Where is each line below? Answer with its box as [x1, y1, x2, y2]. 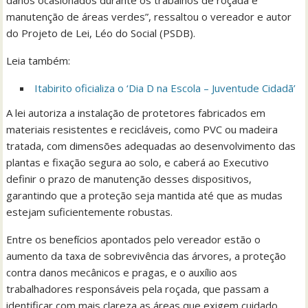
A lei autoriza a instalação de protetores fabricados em [6, 106, 266, 120]
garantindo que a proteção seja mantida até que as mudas [6, 188, 283, 203]
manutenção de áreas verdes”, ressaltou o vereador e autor [6, 10, 292, 24]
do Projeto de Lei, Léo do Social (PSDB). [6, 26, 196, 41]
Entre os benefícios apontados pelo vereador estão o [6, 232, 261, 247]
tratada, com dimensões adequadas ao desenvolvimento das [6, 139, 296, 153]
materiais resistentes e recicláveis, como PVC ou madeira [6, 122, 278, 137]
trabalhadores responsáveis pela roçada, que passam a [6, 282, 269, 296]
